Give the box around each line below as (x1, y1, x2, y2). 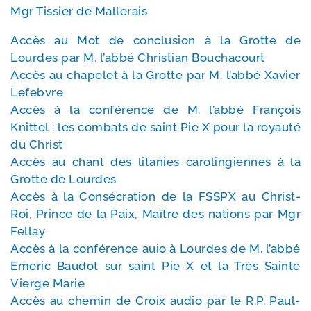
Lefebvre (10, 85, 63, 100)
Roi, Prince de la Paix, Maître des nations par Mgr (10, 207, 301, 221)
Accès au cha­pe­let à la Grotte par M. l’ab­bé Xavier (10, 68, 301, 83)
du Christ (10, 137, 63, 152)
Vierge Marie (10, 276, 85, 291)
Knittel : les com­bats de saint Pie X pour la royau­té (10, 120, 301, 135)
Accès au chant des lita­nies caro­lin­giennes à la (10, 155, 301, 169)
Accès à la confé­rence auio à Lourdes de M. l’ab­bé (10, 242, 301, 256)
